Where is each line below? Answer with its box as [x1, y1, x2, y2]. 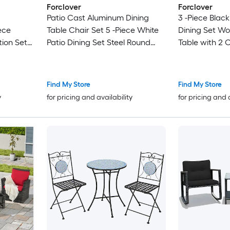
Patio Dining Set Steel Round [46, 37, 150, 48]
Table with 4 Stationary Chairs [46, 50, 158, 60]
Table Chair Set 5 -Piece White [46, 25, 159, 35]
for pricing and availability [46, 92, 132, 102]
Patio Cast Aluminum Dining [46, 13, 149, 23]
